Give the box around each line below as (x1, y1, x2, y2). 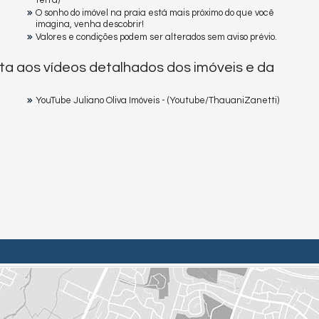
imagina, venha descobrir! (36, 19, 144, 29)
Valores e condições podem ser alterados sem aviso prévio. (36, 32, 277, 42)
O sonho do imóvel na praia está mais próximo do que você (36, 8, 274, 18)
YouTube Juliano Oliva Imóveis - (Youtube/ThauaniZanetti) (36, 95, 279, 105)
